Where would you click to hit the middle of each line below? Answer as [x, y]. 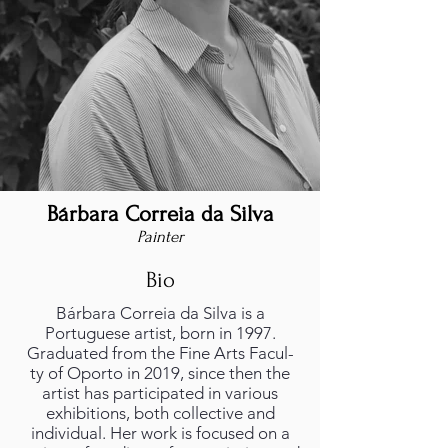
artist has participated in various [160, 393]
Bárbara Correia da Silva [160, 214]
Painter [160, 236]
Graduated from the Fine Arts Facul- [160, 353]
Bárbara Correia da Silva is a [160, 313]
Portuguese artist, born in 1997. [160, 333]
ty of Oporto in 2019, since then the [160, 373]
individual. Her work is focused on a [160, 433]
